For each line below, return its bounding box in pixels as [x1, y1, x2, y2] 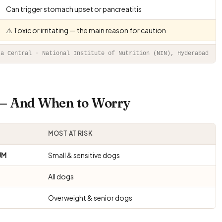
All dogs [48, 171, 74, 181]
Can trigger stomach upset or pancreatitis [6, 4, 142, 13]
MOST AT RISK [48, 129, 93, 137]
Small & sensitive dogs [48, 150, 120, 160]
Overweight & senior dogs [48, 193, 132, 202]
